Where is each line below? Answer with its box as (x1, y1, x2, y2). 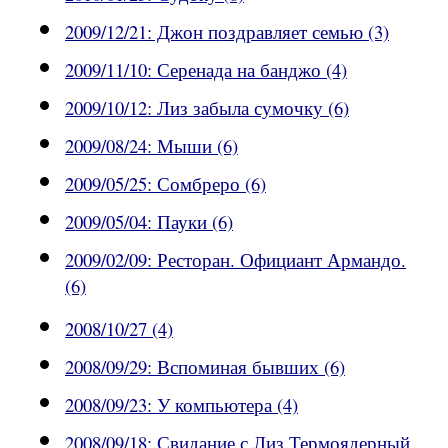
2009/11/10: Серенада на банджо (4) (65, 57, 347, 83)
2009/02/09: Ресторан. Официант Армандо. (65, 247, 406, 273)
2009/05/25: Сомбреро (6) (65, 171, 266, 197)
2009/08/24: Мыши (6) (65, 133, 238, 159)
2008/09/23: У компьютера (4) (65, 392, 298, 418)
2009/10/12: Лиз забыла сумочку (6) (65, 95, 349, 121)
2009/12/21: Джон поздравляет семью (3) (65, 19, 389, 45)
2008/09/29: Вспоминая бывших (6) (65, 354, 345, 380)
